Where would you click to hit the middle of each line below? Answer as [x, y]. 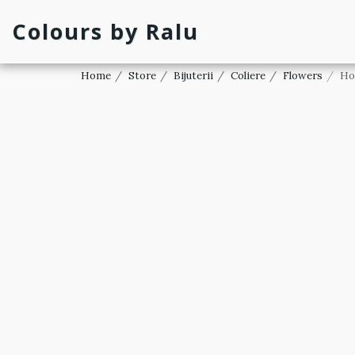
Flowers [303, 76]
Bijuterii [193, 76]
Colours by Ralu [105, 31]
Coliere [248, 76]
